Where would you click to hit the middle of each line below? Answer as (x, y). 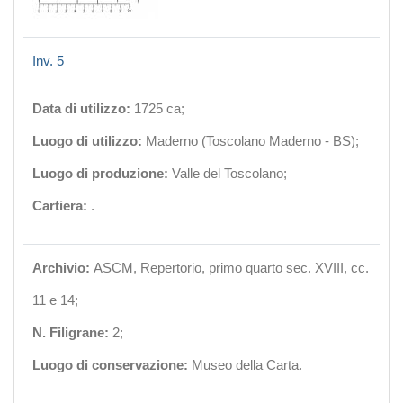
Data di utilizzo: (83, 108)
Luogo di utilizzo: (89, 141)
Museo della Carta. (247, 365)
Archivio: (63, 268)
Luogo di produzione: (102, 173)
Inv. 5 (48, 61)
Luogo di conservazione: (112, 365)
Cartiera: (62, 206)
